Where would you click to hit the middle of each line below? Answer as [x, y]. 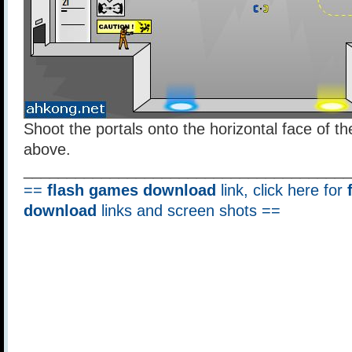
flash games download [132, 190]
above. [47, 149]
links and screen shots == [189, 211]
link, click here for [282, 190]
